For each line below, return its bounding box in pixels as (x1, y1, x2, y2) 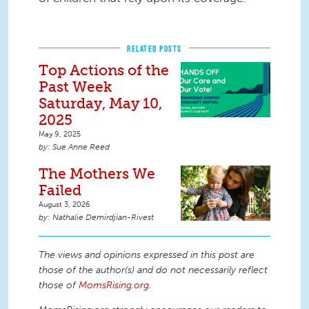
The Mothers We (39, 165, 155, 182)
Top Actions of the (39, 61, 169, 79)
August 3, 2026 (39, 199, 90, 209)
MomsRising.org (79, 279, 149, 291)
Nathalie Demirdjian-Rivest (52, 212, 154, 222)
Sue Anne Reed (52, 142, 110, 152)
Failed (39, 181, 81, 199)
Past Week (39, 78, 112, 95)
